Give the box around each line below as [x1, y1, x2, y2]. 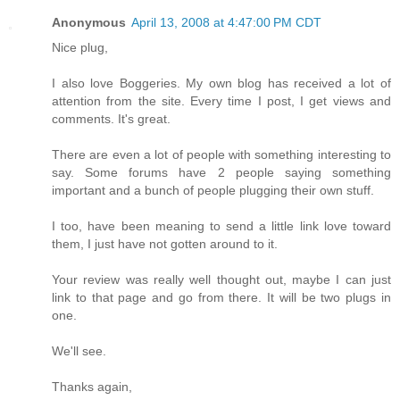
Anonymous [52, 15, 126, 30]
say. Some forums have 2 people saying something [52, 165, 391, 180]
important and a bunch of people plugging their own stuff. [52, 183, 374, 198]
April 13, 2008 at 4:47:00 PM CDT [131, 15, 321, 30]
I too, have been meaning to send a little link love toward [52, 219, 391, 234]
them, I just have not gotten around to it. [52, 237, 278, 252]
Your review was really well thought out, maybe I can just [52, 272, 391, 287]
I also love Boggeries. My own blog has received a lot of [52, 76, 391, 91]
